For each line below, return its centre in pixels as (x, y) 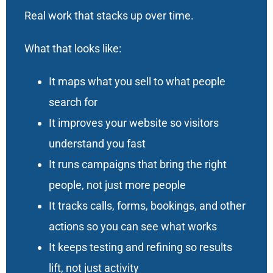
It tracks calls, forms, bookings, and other (147, 205)
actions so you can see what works (133, 226)
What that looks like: (73, 48)
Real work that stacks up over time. (109, 15)
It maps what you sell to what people (137, 81)
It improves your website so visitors (133, 122)
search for (73, 102)
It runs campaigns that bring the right (137, 164)
